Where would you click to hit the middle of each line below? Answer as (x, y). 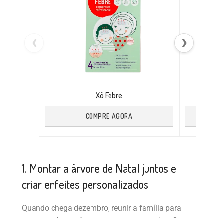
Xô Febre (109, 95)
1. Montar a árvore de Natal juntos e (99, 168)
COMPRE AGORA (109, 116)
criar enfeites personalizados (85, 184)
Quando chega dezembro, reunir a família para (101, 208)
